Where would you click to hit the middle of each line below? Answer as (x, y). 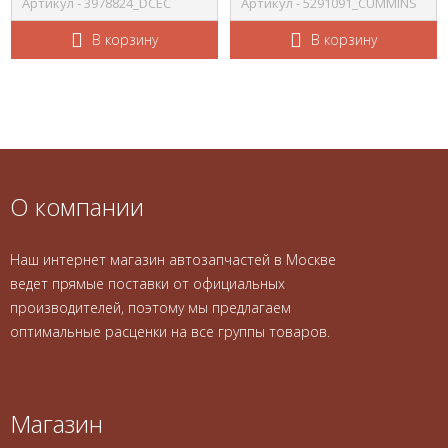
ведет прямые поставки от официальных (147, 283)
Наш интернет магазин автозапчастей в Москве (173, 259)
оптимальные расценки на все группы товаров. (170, 331)
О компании (77, 206)
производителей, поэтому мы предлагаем (150, 307)
